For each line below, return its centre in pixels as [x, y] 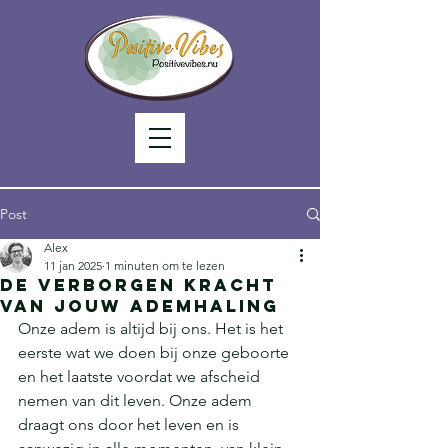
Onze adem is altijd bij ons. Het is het [152, 328]
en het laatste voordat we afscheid [141, 376]
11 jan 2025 [73, 265]
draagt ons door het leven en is [130, 424]
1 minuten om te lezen [165, 265]
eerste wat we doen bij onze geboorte [155, 352]
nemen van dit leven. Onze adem [137, 400]
